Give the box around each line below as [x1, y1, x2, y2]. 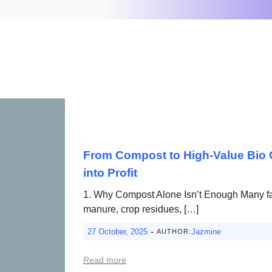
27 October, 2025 [87, 226, 148, 236]
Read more [83, 254, 126, 265]
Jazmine [191, 226, 221, 236]
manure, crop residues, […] [83, 203, 199, 214]
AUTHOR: [156, 227, 191, 235]
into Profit [83, 166, 137, 179]
